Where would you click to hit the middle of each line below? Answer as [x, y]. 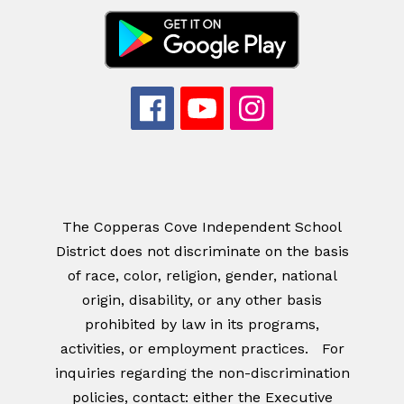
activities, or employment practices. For [202, 349]
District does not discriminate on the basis [202, 252]
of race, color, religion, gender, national [202, 276]
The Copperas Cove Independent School [202, 227]
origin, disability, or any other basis [202, 300]
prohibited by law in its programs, [202, 325]
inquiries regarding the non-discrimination [202, 373]
